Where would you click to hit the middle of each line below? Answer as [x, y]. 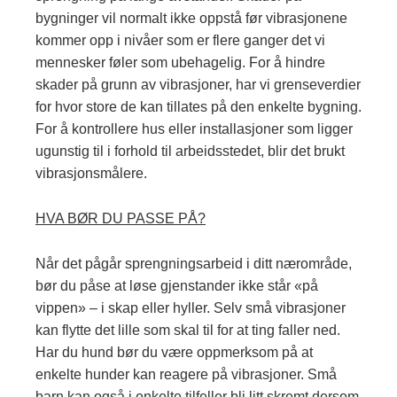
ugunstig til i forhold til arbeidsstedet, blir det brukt [190, 152]
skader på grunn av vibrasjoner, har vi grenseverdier [198, 85]
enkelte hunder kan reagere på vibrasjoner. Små [186, 375]
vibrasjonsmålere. [91, 174]
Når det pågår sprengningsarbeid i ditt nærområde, [194, 264]
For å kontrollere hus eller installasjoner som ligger [194, 129]
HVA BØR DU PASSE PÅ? [121, 219]
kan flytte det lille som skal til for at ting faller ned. [188, 331]
